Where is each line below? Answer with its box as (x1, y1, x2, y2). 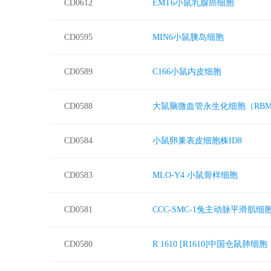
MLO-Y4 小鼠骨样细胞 (152, 171, 238, 180)
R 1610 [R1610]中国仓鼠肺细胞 (152, 240, 267, 249)
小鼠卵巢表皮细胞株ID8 (152, 136, 242, 145)
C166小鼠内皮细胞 (152, 67, 221, 76)
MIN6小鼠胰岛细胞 (152, 33, 224, 42)
